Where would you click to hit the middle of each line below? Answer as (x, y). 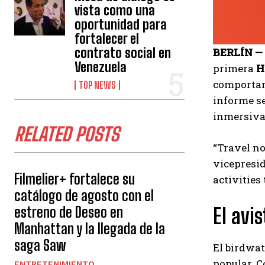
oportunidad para (121, 25)
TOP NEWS (98, 85)
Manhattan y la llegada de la (90, 229)
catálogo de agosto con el (84, 195)
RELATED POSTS (67, 134)
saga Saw (40, 245)
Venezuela (101, 67)
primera (235, 68)
